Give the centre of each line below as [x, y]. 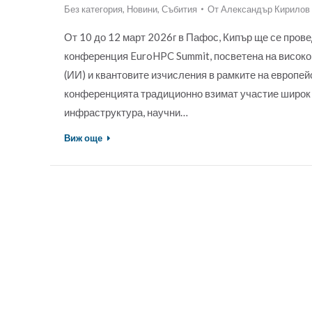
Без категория [93, 9]
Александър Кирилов [265, 9]
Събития [179, 9]
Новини [142, 9]
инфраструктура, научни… [126, 112]
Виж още [83, 138]
